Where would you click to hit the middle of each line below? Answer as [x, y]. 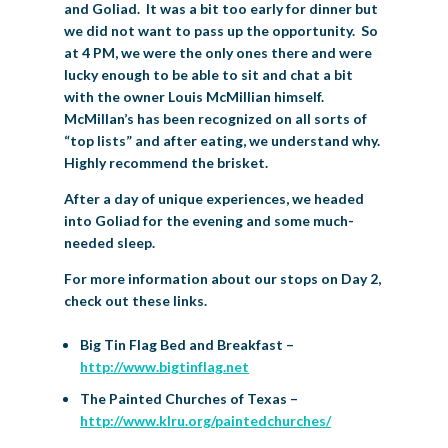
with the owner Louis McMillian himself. [194, 96]
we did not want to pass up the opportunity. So [221, 30]
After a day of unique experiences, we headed [214, 198]
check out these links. [135, 300]
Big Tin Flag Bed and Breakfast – [187, 344]
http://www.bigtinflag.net [164, 366]
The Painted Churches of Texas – [189, 398]
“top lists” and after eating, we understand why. [223, 140]
